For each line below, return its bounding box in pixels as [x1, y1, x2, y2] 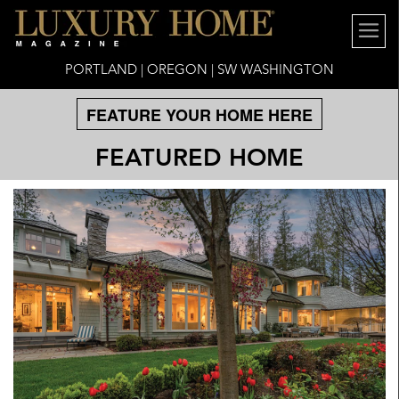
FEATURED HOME [95, 142, 304, 172]
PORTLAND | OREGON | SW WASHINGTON [65, 61, 334, 77]
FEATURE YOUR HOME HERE [86, 103, 313, 126]
